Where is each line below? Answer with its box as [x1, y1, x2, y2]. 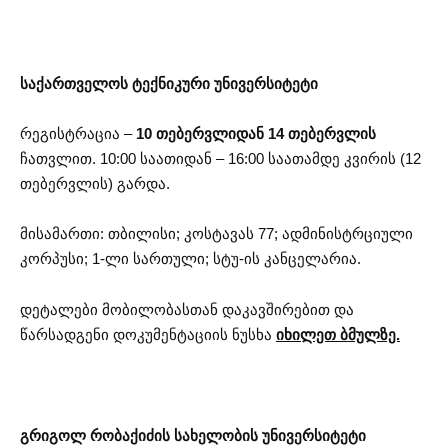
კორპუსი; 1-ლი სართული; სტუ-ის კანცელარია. [20, 250, 361, 268]
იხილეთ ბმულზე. [276, 325, 400, 343]
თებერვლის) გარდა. [20, 174, 170, 192]
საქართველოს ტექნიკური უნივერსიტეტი [20, 74, 318, 92]
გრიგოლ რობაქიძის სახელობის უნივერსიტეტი [20, 426, 366, 444]
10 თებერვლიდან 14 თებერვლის [136, 124, 376, 142]
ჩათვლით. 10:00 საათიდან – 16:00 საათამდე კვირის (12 [20, 149, 421, 167]
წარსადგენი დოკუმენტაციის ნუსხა [20, 325, 276, 343]
